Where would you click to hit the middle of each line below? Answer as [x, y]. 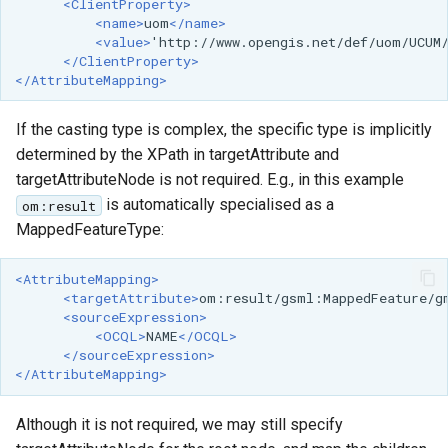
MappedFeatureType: [90, 230]
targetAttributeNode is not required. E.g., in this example [210, 180]
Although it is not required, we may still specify [179, 425]
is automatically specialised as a [217, 205]
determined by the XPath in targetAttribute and [177, 155]
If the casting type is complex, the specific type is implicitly [224, 130]
